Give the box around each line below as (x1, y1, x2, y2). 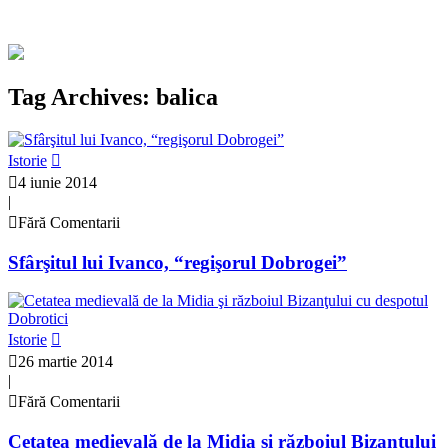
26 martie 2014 (18, 353, 113, 371)
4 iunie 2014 (18, 173, 97, 191)
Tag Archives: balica (8, 83, 218, 110)
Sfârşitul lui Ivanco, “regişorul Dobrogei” (8, 251, 347, 273)
